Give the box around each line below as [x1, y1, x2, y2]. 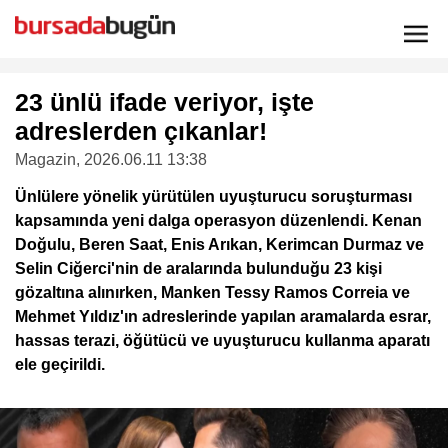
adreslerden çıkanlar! [15, 117, 267, 145]
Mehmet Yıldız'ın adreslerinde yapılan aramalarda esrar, [15, 308, 431, 325]
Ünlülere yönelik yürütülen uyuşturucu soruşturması [15, 188, 412, 205]
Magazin [15, 151, 76, 168]
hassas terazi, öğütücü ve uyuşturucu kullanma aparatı [15, 332, 430, 349]
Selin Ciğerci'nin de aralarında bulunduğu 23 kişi [15, 260, 382, 277]
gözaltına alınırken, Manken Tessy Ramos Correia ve [15, 284, 410, 301]
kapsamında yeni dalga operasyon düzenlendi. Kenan [15, 212, 422, 229]
